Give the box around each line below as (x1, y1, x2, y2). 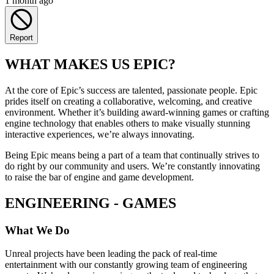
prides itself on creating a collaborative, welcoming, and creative (5, 95, 252, 106)
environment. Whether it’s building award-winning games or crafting (5, 106, 269, 117)
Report (10, 32, 33, 42)
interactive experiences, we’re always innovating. (5, 128, 194, 139)
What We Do (5, 223, 70, 237)
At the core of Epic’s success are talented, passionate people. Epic (5, 84, 257, 95)
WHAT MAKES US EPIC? (5, 56, 176, 72)
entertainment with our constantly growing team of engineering (5, 259, 247, 270)
